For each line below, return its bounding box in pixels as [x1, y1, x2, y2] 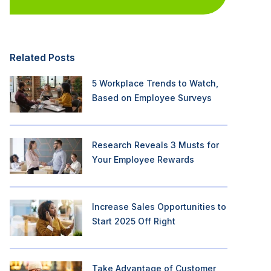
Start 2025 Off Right [92, 216, 175, 226]
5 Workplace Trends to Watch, [92, 78, 218, 88]
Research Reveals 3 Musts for [92, 140, 219, 150]
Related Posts [10, 51, 75, 64]
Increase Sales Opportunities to [92, 201, 226, 212]
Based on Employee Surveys [92, 93, 212, 103]
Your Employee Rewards [92, 154, 194, 165]
